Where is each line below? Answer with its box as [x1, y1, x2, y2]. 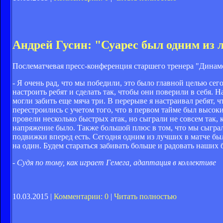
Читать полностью [114, 192, 177, 201]
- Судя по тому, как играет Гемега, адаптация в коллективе [12, 158, 216, 167]
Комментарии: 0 [54, 192, 109, 201]
